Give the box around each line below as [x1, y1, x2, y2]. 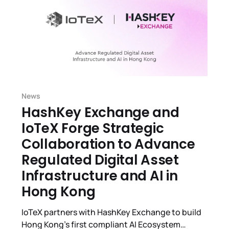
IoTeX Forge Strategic [21, 119, 164, 138]
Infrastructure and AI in [21, 167, 178, 186]
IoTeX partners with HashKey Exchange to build [21, 207, 201, 218]
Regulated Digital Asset [21, 151, 179, 170]
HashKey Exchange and [21, 103, 179, 122]
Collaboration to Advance [21, 135, 195, 154]
